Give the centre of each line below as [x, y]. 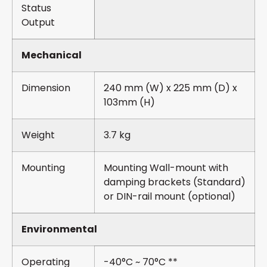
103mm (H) [129, 103]
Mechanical [52, 55]
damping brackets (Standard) [175, 182]
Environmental [59, 229]
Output [38, 23]
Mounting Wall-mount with [166, 168]
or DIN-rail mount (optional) [170, 197]
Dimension [46, 88]
